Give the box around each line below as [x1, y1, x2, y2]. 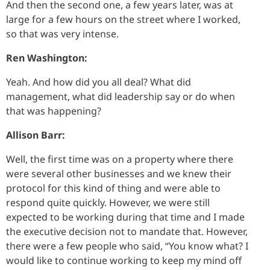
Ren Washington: [6, 51, 87, 64]
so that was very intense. [6, 27, 119, 40]
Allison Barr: [6, 128, 65, 142]
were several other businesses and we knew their [6, 166, 231, 180]
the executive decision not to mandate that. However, [6, 224, 248, 238]
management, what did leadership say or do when [6, 89, 235, 103]
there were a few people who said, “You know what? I [6, 239, 248, 253]
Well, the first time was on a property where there [6, 152, 233, 166]
